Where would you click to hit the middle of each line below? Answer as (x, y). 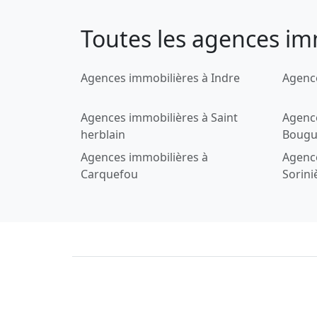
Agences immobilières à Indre (160, 77)
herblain (103, 134)
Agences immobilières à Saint (159, 117)
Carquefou (109, 174)
